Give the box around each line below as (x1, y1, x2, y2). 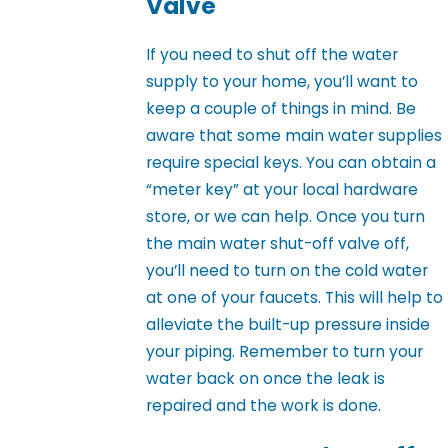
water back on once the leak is (146, 368, 386, 390)
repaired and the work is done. (146, 395, 382, 417)
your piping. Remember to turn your (146, 341, 424, 363)
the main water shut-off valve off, (146, 233, 410, 255)
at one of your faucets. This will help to (146, 287, 444, 309)
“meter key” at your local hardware (146, 179, 419, 201)
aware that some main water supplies (146, 125, 443, 147)
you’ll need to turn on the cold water (146, 260, 429, 282)
